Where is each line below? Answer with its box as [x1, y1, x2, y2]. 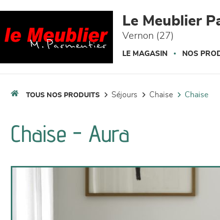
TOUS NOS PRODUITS [26, 92, 100, 99]
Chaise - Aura [11, 119, 130, 147]
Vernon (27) [122, 31, 174, 41]
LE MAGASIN [122, 50, 167, 57]
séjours [116, 91, 137, 99]
